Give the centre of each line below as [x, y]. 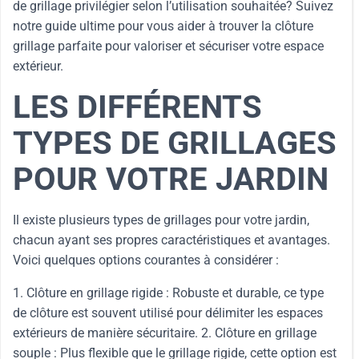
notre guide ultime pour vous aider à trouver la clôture [163, 26]
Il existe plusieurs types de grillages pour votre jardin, [161, 220]
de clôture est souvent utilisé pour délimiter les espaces [168, 313]
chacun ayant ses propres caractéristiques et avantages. [171, 240]
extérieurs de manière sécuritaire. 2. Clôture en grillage [165, 333]
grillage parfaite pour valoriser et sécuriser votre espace [168, 46]
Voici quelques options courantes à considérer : [146, 260]
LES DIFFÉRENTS [137, 107]
